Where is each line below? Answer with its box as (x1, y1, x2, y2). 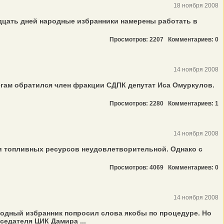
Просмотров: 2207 (109, 36, 168, 43)
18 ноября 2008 (173, 2, 218, 9)
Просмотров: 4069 (109, 164, 168, 171)
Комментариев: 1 (168, 100, 218, 107)
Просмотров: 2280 (109, 100, 168, 107)
